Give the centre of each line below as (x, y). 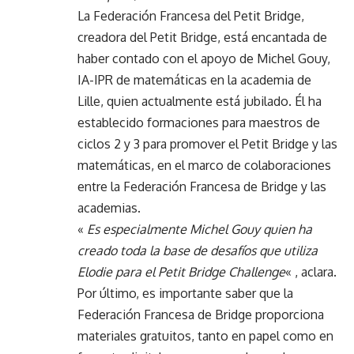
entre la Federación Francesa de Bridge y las (202, 187)
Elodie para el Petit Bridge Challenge (181, 272)
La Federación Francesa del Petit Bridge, (191, 16)
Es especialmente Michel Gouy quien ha (200, 230)
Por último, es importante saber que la (185, 294)
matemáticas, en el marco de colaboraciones (204, 166)
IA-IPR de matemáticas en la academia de (194, 80)
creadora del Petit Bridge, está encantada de (202, 38)
